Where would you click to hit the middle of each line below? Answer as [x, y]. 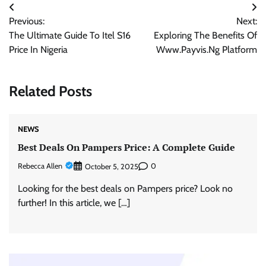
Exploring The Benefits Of [205, 36]
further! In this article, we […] [74, 202]
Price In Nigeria [38, 50]
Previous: [27, 21]
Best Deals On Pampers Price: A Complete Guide [126, 147]
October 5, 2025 [112, 166]
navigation [40, 31]
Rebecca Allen [40, 166]
